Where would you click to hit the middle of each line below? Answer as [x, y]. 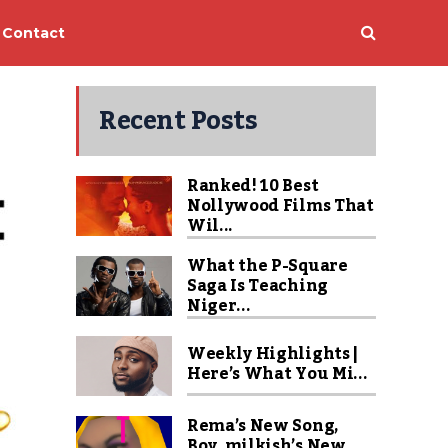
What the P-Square [267, 266]
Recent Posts [178, 121]
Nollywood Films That [280, 206]
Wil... [210, 226]
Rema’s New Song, [262, 426]
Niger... [219, 306]
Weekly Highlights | [272, 354]
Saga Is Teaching [257, 286]
